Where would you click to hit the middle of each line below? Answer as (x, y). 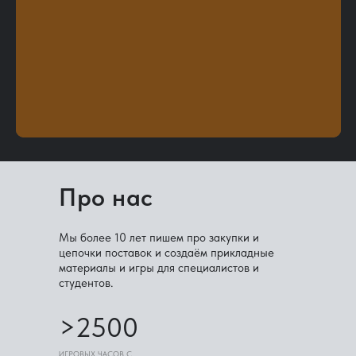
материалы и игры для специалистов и (159, 267)
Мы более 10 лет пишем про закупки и (159, 237)
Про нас (106, 197)
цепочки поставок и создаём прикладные (166, 252)
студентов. (86, 282)
